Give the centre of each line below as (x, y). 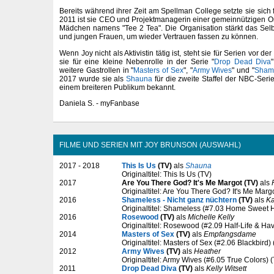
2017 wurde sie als (93, 79)
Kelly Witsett (226, 268)
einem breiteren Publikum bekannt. (117, 87)
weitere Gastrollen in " (97, 70)
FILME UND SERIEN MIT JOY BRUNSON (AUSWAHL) (150, 145)
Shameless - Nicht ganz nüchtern (179, 200)
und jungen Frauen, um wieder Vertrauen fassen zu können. (159, 37)
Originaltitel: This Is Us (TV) (167, 174)
